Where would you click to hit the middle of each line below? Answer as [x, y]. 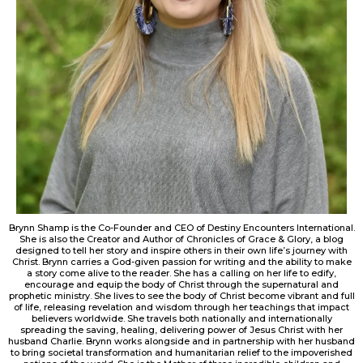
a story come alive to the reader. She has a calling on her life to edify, [181, 273]
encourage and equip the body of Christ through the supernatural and [181, 284]
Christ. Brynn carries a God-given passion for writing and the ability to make [181, 261]
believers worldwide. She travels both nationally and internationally [181, 318]
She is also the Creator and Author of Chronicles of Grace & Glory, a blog [181, 239]
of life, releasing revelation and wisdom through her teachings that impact [181, 307]
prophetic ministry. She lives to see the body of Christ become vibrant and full [181, 295]
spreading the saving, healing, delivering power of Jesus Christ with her [181, 329]
